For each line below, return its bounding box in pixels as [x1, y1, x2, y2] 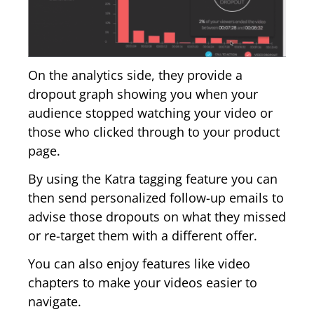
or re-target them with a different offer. [28, 227, 257, 245]
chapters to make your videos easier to [28, 274, 257, 292]
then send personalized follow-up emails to [28, 189, 284, 207]
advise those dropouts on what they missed [28, 208, 286, 226]
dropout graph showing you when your [28, 86, 258, 102]
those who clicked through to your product [28, 123, 280, 140]
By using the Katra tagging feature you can [28, 170, 278, 188]
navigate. [28, 293, 81, 310]
